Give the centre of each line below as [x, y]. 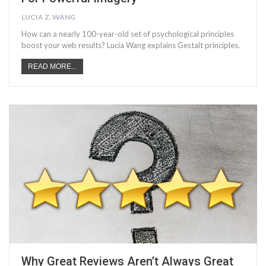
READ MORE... [52, 67]
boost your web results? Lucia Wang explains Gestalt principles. [131, 45]
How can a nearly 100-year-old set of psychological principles [128, 34]
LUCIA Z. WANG [48, 17]
